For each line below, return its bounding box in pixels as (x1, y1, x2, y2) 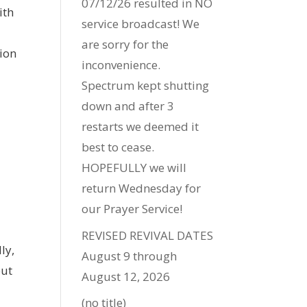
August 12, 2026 (82, 268, 171, 284)
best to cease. (82, 139, 155, 155)
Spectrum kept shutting (82, 77, 210, 93)
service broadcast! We (82, 16, 200, 32)
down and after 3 (82, 98, 175, 114)
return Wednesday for (82, 180, 201, 196)
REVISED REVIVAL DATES (82, 227, 214, 243)
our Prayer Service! (82, 201, 183, 217)
